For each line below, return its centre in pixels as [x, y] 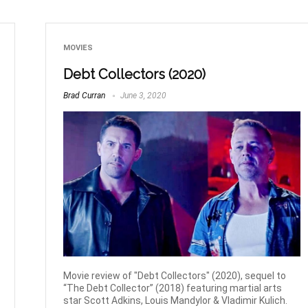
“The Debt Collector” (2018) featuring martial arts [173, 288]
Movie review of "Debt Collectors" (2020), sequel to [175, 276]
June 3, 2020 [143, 95]
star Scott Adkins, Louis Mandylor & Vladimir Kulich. [176, 301]
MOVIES [78, 48]
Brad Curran [85, 95]
